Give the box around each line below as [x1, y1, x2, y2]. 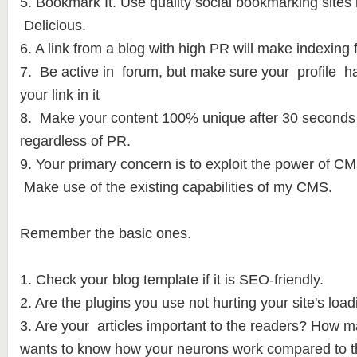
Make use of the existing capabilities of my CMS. [19, 179, 332, 195]
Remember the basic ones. [19, 226, 191, 241]
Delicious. [19, 18, 86, 33]
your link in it [19, 87, 100, 103]
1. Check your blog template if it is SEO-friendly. [19, 272, 324, 288]
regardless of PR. [19, 133, 131, 149]
